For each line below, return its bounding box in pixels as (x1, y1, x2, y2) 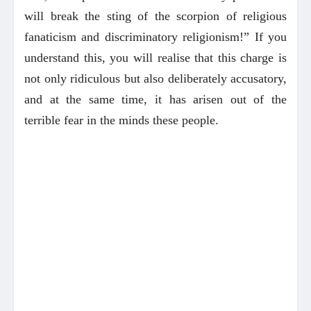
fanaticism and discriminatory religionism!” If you (24, 29, 287, 44)
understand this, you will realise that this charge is (24, 50, 287, 65)
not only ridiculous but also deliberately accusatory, (24, 71, 287, 85)
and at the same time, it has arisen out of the (24, 92, 287, 106)
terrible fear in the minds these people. (24, 112, 219, 127)
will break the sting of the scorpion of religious (24, 8, 287, 23)
